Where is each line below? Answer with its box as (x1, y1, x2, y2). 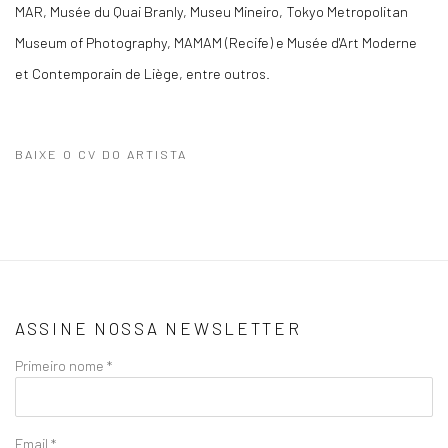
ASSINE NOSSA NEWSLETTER (15, 318, 302, 338)
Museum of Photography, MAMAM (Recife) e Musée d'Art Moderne (15, 33, 417, 51)
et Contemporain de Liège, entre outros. (15, 64, 270, 82)
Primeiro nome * (15, 356, 112, 374)
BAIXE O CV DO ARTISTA (15, 146, 187, 162)
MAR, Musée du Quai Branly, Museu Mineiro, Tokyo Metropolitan (15, 2, 408, 20)
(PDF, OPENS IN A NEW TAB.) (15, 177, 221, 193)
